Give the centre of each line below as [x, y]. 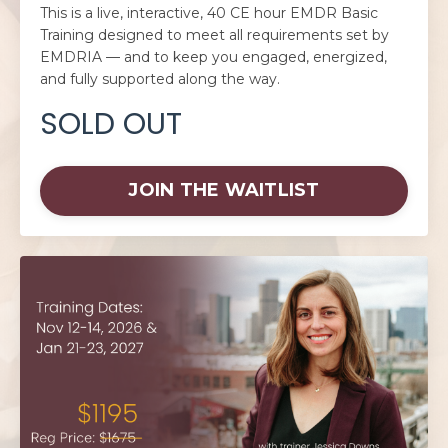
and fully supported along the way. [160, 78]
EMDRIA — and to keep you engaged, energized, [213, 56]
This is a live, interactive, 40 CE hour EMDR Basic [209, 12]
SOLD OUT [111, 123]
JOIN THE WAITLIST [224, 190]
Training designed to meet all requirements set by [214, 34]
